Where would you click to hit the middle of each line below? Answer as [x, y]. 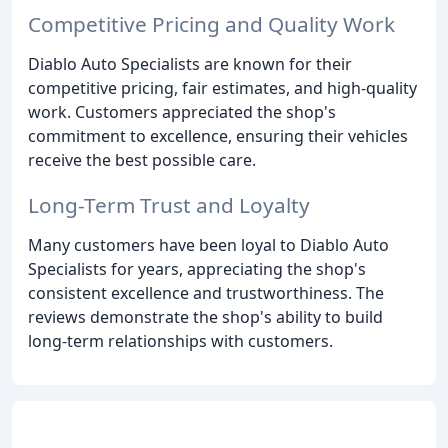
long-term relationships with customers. [180, 341]
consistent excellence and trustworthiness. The [206, 293]
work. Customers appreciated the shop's [182, 112]
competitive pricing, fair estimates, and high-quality [222, 88]
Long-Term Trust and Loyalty [169, 205]
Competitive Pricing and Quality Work [211, 24]
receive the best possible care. [142, 160]
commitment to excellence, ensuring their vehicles [218, 136]
